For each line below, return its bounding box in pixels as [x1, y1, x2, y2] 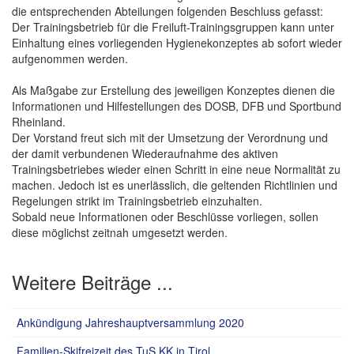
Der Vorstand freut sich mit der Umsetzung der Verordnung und [12, 130, 328, 146]
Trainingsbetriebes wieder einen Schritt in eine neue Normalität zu [12, 161, 341, 178]
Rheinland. [12, 114, 69, 130]
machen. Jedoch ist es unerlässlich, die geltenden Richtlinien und [12, 177, 337, 194]
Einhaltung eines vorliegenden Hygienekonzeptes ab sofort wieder [12, 35, 342, 51]
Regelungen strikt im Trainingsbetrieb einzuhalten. [12, 193, 265, 209]
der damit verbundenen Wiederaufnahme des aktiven [12, 145, 278, 162]
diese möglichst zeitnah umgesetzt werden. [12, 224, 228, 241]
